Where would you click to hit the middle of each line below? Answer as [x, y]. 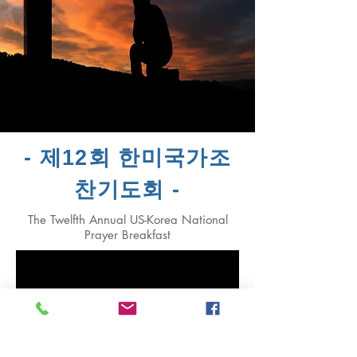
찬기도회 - [127, 190]
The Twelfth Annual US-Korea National [127, 220]
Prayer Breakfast [127, 235]
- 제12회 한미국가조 [127, 158]
